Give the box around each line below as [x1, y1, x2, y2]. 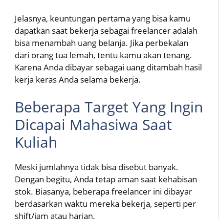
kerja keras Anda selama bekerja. [15, 74, 141, 86]
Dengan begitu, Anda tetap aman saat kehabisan [15, 173, 197, 185]
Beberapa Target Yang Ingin [15, 96, 203, 117]
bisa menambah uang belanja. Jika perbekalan [15, 37, 188, 49]
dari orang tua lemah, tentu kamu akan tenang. [15, 49, 192, 61]
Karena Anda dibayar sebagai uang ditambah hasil [15, 62, 202, 73]
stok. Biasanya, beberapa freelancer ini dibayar [15, 185, 192, 197]
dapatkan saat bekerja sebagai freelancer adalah [15, 25, 197, 37]
